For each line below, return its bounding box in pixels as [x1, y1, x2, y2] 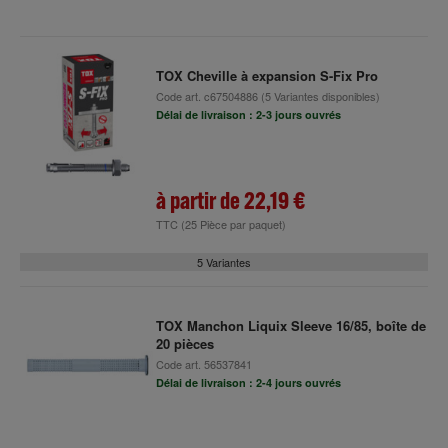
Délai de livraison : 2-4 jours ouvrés [155, 375, 341, 390]
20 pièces [155, 334, 214, 353]
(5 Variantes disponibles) [257, 88, 380, 104]
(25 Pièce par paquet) [180, 216, 286, 232]
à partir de [155, 185, 244, 215]
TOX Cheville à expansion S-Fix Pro [155, 66, 378, 85]
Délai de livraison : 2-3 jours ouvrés [155, 107, 341, 122]
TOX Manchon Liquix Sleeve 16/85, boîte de [155, 316, 426, 335]
